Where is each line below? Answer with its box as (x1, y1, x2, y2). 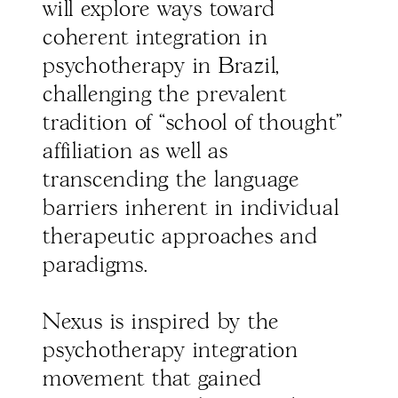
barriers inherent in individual (43, 198, 339, 220)
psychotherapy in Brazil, (43, 56, 280, 78)
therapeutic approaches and (43, 227, 318, 249)
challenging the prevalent (43, 84, 287, 107)
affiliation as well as (43, 141, 228, 163)
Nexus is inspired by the (43, 312, 279, 334)
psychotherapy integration (43, 340, 298, 362)
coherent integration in (43, 28, 268, 50)
